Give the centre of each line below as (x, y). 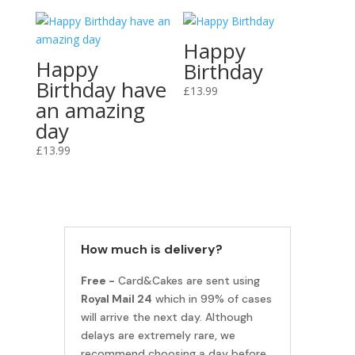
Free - (97, 281)
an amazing (90, 111)
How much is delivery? (151, 250)
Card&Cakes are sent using (187, 281)
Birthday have (101, 90)
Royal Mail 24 (116, 299)
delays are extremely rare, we (158, 336)
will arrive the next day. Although (166, 317)
